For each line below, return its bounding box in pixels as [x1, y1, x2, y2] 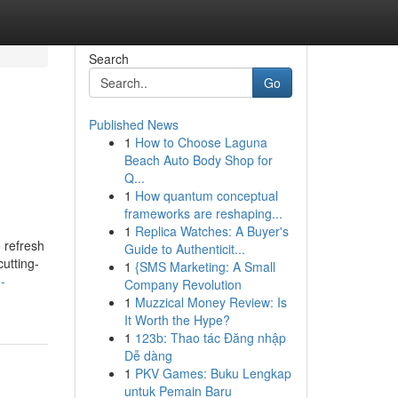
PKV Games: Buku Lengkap [134, 364, 291, 382]
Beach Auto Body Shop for [123, 151, 273, 169]
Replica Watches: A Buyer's [134, 222, 289, 240]
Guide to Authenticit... [123, 240, 245, 258]
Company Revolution [123, 275, 242, 293]
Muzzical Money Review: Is [134, 293, 287, 311]
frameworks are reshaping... [123, 204, 283, 222]
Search [88, 50, 129, 68]
